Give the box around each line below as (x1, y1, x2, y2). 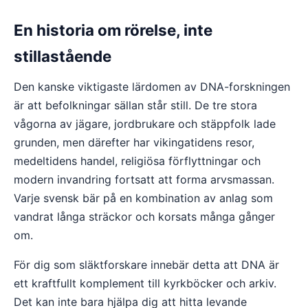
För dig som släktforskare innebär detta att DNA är (14, 258, 279, 272)
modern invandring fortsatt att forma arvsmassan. (14, 173, 274, 186)
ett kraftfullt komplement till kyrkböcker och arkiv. (14, 276, 276, 290)
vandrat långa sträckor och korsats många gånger (14, 210, 275, 223)
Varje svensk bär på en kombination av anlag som (14, 191, 273, 205)
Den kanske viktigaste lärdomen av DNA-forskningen (14, 80, 290, 93)
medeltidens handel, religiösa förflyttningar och (14, 154, 261, 168)
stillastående (14, 47, 111, 65)
